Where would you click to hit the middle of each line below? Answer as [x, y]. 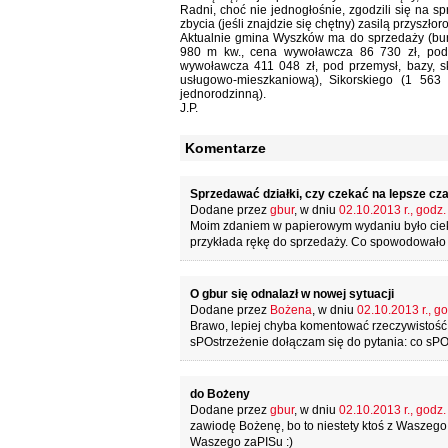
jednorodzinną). [222, 94]
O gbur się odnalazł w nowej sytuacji [291, 294]
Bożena [290, 310]
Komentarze [225, 148]
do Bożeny [219, 394]
